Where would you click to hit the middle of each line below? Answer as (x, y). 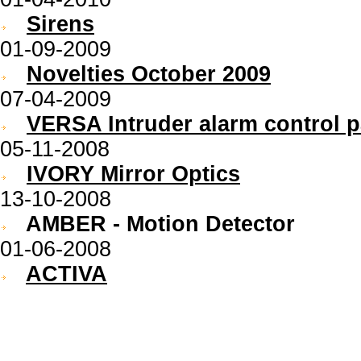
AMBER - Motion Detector (151, 224)
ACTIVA (66, 274)
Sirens (60, 24)
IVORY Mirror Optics (133, 174)
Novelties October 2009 (149, 74)
